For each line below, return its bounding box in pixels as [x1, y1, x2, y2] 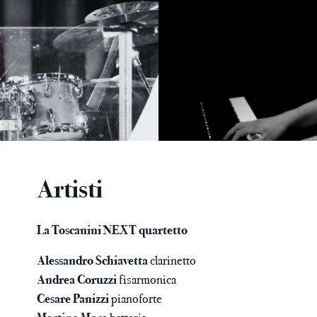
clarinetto [148, 253, 197, 268]
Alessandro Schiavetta [37, 253, 149, 268]
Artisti [37, 174, 103, 204]
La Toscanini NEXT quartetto [37, 222, 188, 238]
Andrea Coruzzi [37, 272, 117, 287]
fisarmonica [117, 272, 177, 287]
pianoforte [109, 291, 163, 306]
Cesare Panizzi [37, 291, 110, 306]
